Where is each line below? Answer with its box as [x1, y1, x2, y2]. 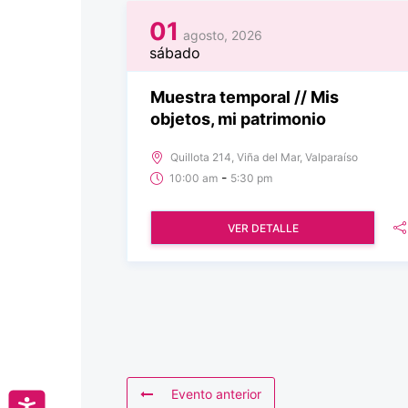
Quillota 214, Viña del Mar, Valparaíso [170, 149, 358, 164]
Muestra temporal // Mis [150, 87, 339, 107]
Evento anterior [171, 385, 261, 402]
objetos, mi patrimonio [150, 108, 326, 128]
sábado [149, 43, 200, 62]
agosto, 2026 [183, 26, 262, 43]
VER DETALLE [227, 220, 299, 235]
